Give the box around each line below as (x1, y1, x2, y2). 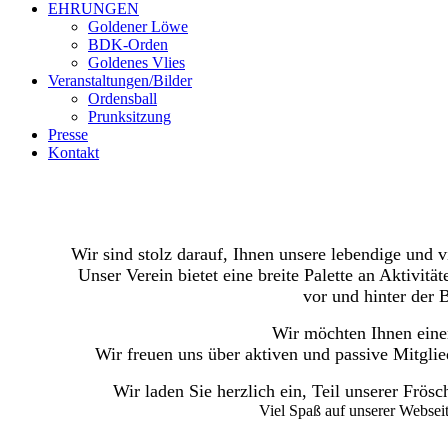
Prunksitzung (88, 108, 171, 125)
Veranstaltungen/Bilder (48, 72, 192, 89)
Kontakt (48, 144, 99, 161)
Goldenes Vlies (88, 54, 185, 71)
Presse (48, 126, 88, 143)
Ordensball (88, 90, 157, 107)
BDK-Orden (88, 36, 168, 53)
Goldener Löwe (88, 18, 188, 35)
